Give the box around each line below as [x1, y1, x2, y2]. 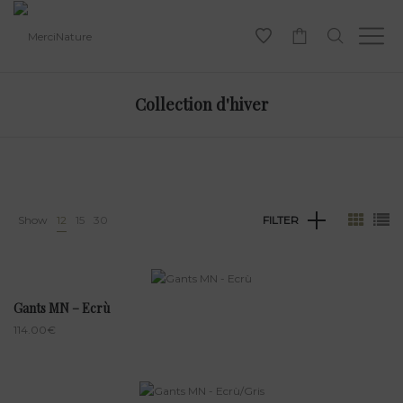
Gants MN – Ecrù [13, 300, 110, 318]
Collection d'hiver [135, 94, 268, 115]
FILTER [263, 213, 299, 227]
